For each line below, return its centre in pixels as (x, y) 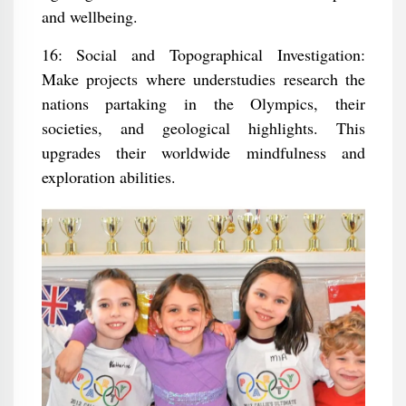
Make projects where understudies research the (203, 79)
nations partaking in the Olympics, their (203, 103)
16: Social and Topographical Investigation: (203, 54)
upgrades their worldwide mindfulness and (203, 152)
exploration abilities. (108, 177)
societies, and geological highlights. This (203, 128)
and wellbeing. (89, 16)
